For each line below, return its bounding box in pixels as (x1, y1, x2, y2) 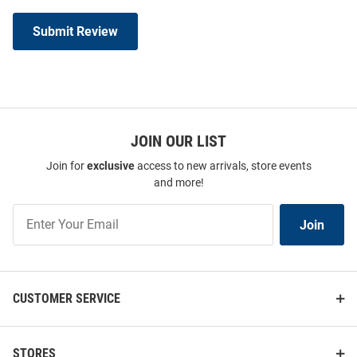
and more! (153, 176, 204, 189)
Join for (45, 159, 87, 172)
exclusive (86, 159, 135, 172)
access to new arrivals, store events (134, 159, 312, 172)
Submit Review (33, 23, 118, 39)
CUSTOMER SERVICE (13, 291, 120, 306)
